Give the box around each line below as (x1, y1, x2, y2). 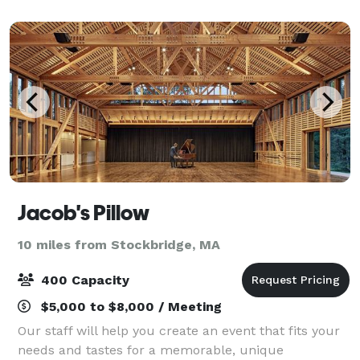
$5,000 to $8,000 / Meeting (37, 298, 222, 314)
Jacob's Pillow (18, 200, 149, 225)
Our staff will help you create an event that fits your (18, 322, 340, 338)
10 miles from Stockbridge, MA (18, 236, 220, 252)
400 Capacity (37, 272, 129, 288)
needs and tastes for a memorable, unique (18, 342, 284, 358)
